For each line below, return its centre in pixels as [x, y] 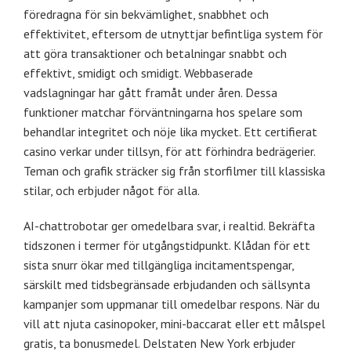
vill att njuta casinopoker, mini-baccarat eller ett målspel [174, 323]
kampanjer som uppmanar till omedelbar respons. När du [172, 304]
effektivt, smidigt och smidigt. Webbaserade [138, 72]
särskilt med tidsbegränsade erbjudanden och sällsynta [167, 284]
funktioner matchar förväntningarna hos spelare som [163, 112]
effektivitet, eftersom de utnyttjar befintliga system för [173, 33]
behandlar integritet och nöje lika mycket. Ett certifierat [170, 131]
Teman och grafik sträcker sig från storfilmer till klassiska [174, 170]
